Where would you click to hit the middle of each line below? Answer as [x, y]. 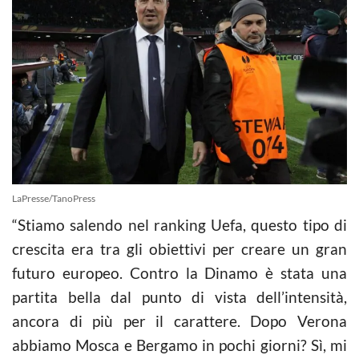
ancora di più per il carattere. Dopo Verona [179, 321]
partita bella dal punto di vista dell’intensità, [179, 296]
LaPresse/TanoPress [54, 198]
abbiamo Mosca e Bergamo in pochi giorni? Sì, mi [179, 345]
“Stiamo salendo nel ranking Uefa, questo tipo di [179, 224]
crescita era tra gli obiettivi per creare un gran [179, 248]
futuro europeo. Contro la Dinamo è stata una [179, 272]
